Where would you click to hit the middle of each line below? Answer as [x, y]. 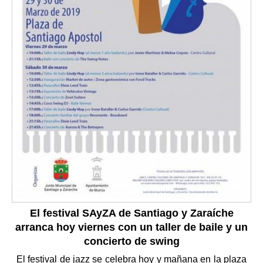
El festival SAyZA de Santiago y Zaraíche [131, 213]
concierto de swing [131, 241]
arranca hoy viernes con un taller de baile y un [131, 227]
